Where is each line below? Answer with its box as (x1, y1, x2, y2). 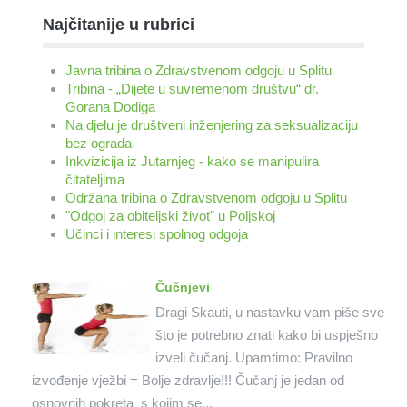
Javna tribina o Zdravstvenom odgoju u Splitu (65, 62, 332, 78)
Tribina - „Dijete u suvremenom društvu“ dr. (65, 80, 319, 96)
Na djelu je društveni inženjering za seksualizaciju (65, 116, 358, 133)
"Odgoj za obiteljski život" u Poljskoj (65, 207, 275, 223)
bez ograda (65, 134, 132, 151)
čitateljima (65, 171, 124, 187)
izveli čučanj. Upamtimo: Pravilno (154, 349, 352, 365)
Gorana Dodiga (65, 98, 155, 114)
